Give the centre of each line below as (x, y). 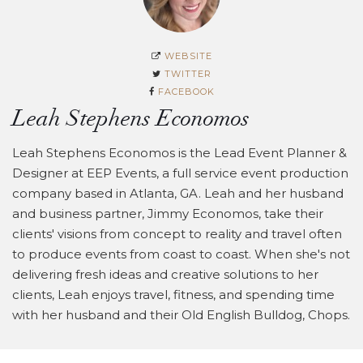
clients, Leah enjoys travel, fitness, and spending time (173, 295)
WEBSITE (188, 56)
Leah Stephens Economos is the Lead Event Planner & (179, 153)
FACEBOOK (186, 92)
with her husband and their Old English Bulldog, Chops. (181, 315)
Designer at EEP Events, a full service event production (180, 173)
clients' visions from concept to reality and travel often (177, 234)
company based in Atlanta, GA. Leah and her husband (178, 194)
